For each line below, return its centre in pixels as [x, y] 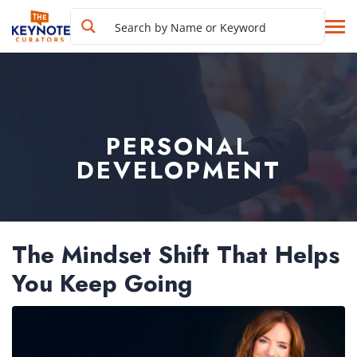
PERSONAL [178, 146]
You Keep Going [102, 283]
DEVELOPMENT [178, 170]
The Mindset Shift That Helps [176, 255]
